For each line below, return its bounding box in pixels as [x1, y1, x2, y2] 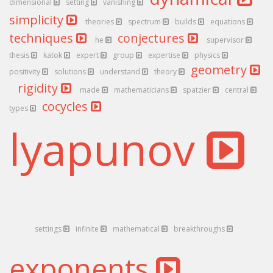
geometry [191, 62, 250, 78]
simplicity [9, 12, 66, 28]
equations [210, 16, 247, 27]
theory [154, 66, 179, 77]
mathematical [113, 224, 161, 234]
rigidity [18, 80, 61, 96]
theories [85, 16, 116, 27]
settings [35, 224, 63, 234]
